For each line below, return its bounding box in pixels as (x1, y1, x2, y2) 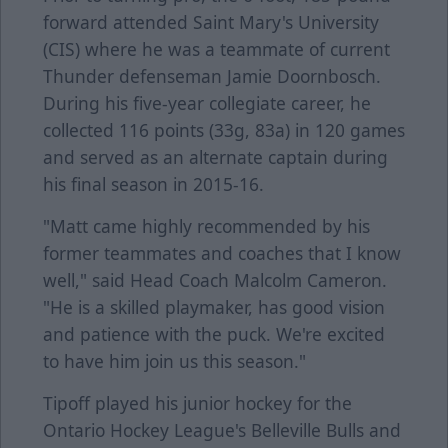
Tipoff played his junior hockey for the (43, 391, 352, 416)
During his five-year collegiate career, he (43, 91, 371, 116)
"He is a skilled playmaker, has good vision (43, 295, 385, 320)
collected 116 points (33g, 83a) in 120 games (43, 118, 405, 143)
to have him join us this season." (43, 349, 306, 374)
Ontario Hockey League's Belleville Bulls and (43, 418, 401, 443)
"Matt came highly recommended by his (43, 214, 370, 239)
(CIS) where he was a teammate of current (43, 37, 390, 62)
